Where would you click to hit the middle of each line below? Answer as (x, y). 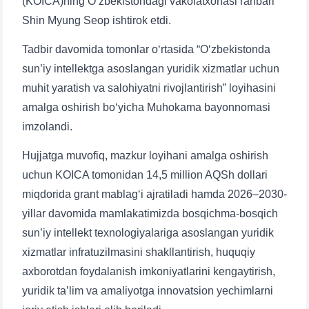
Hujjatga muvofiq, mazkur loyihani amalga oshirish (145, 156)
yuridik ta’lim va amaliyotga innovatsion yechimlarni (148, 291)
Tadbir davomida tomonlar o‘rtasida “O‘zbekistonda (146, 49)
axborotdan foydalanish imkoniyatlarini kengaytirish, (149, 271)
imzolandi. (47, 127)
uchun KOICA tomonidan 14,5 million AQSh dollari (145, 175)
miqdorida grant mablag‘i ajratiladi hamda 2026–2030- (154, 194)
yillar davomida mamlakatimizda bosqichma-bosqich (150, 213)
